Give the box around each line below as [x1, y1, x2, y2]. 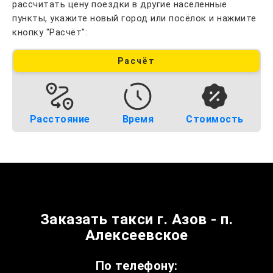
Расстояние [29, 113, 90, 125]
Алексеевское [85, 227, 188, 244]
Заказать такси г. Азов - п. [40, 211, 233, 228]
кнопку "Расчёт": [12, 27, 87, 38]
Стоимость [186, 113, 244, 125]
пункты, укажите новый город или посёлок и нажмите [12, 13, 257, 24]
